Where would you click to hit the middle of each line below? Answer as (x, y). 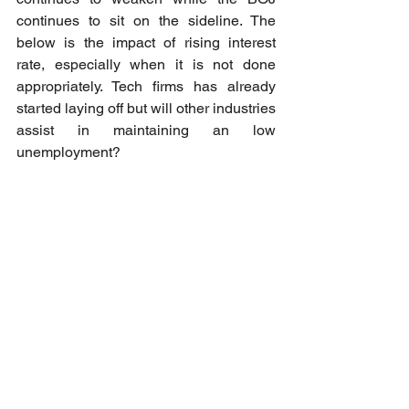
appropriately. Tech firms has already (146, 86)
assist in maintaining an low (146, 130)
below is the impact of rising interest (146, 42)
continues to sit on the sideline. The (146, 21)
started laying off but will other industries (146, 108)
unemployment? (70, 152)
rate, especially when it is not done (146, 64)
